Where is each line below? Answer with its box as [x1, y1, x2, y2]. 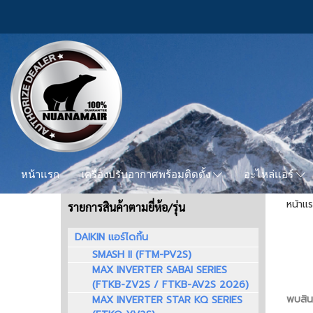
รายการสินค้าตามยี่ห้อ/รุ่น [68, 200, 185, 215]
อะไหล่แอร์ [244, 168, 297, 182]
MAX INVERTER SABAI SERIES [92, 263, 227, 278]
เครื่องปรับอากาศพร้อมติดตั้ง [81, 168, 213, 182]
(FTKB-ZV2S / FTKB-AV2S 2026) [92, 277, 249, 293]
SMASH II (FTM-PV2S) [92, 247, 191, 263]
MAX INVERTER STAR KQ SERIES [92, 293, 242, 308]
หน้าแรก [21, 168, 59, 181]
